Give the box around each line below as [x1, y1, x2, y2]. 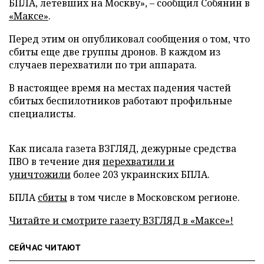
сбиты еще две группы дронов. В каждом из [9, 45, 220, 58]
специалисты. [9, 107, 76, 120]
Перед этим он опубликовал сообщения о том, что [9, 32, 250, 45]
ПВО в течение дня [9, 154, 103, 168]
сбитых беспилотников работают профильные [9, 94, 232, 107]
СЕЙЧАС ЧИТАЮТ [9, 242, 81, 252]
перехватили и [103, 154, 174, 168]
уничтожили [9, 167, 71, 181]
